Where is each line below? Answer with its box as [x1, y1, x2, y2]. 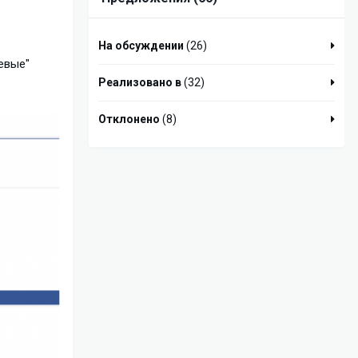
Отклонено [98, 113, 160, 126]
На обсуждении [98, 39, 184, 53]
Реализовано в [98, 76, 181, 89]
